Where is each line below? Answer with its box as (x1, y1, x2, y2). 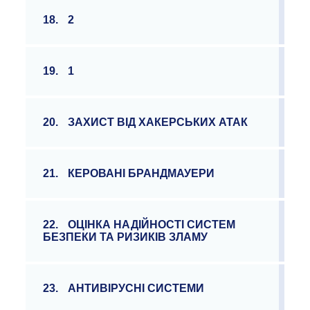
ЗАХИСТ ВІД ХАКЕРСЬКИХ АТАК (68, 116, 248, 128)
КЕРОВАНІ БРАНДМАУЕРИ (68, 167, 215, 179)
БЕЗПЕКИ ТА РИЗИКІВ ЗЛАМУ (43, 231, 208, 243)
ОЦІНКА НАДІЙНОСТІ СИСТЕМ (68, 219, 236, 230)
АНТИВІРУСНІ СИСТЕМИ (68, 282, 205, 294)
